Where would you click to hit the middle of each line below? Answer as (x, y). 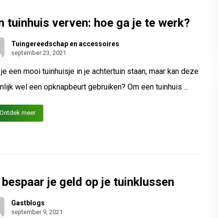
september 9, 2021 (37, 212)
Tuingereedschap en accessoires (65, 44)
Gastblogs (28, 203)
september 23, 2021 (39, 53)
